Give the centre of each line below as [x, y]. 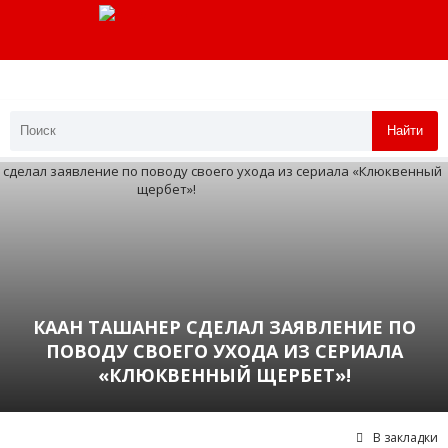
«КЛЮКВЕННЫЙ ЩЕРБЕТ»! [224, 374]
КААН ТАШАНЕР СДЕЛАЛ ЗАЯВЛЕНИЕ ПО [224, 326]
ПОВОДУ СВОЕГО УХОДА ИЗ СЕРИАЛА [224, 350]
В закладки [405, 437]
